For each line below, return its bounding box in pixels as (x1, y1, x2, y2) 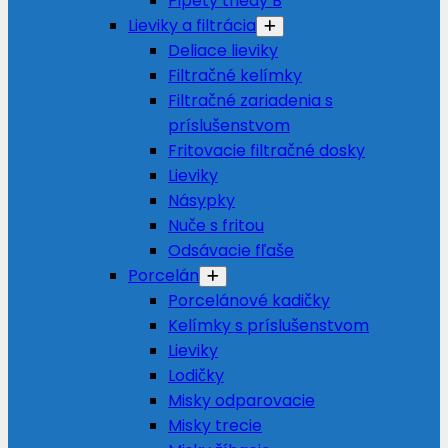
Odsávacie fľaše (168, 239, 294, 262)
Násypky (168, 189, 235, 212)
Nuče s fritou (168, 214, 264, 237)
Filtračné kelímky (168, 64, 302, 87)
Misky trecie (168, 414, 262, 437)
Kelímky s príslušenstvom (168, 314, 369, 337)
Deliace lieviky (168, 39, 278, 62)
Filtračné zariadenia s (168, 89, 333, 112)
